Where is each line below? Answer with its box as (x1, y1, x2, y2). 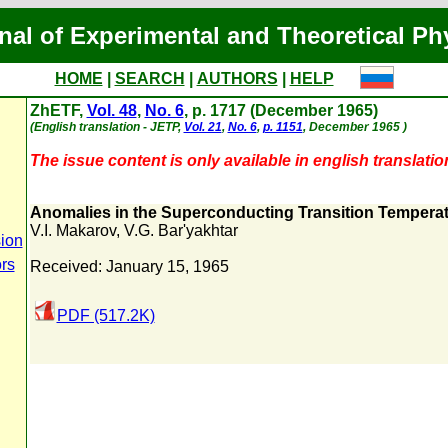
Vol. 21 (183, 120, 222, 134)
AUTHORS (196, 70, 278, 87)
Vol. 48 (86, 102, 137, 119)
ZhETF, (29, 102, 87, 119)
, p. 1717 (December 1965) (183, 102, 378, 119)
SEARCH (114, 70, 185, 87)
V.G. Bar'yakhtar (123, 222, 238, 239)
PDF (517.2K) (56, 307, 155, 324)
